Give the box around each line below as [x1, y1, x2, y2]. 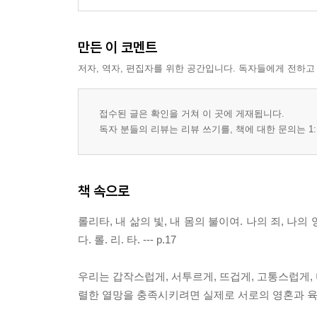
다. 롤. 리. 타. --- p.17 [78, 234, 176, 246]
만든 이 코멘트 [78, 38, 157, 56]
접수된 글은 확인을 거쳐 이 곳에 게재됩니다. [99, 108, 284, 119]
